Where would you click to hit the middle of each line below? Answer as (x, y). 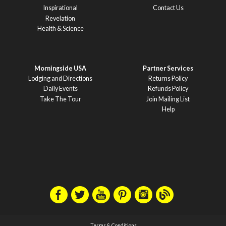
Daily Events (60, 89)
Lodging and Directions (61, 79)
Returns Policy (168, 79)
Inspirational (60, 8)
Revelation (61, 18)
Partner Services (168, 68)
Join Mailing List (168, 99)
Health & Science (60, 28)
